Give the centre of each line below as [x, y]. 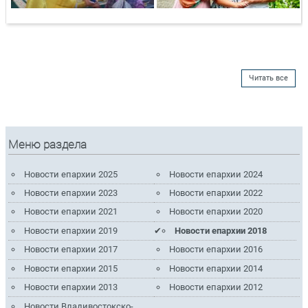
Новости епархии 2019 [70, 230]
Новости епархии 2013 [70, 287]
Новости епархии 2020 [216, 212]
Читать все [268, 78]
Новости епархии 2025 [70, 174]
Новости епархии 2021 [70, 212]
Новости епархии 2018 [221, 230]
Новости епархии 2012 [216, 287]
